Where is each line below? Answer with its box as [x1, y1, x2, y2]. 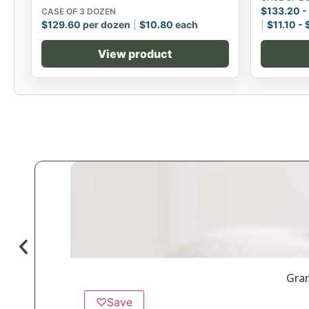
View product [98, 46, 172, 61]
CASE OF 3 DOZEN [41, 6, 116, 17]
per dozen [81, 18, 130, 30]
